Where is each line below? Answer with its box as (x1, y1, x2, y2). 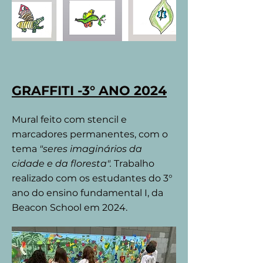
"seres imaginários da (37, 143, 142, 154)
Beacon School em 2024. (12, 202, 130, 213)
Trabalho (112, 158, 154, 169)
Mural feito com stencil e (12, 114, 127, 125)
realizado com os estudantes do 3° (12, 173, 173, 184)
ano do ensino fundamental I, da (12, 187, 163, 198)
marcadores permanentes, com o (12, 129, 168, 140)
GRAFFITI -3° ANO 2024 (12, 83, 167, 99)
